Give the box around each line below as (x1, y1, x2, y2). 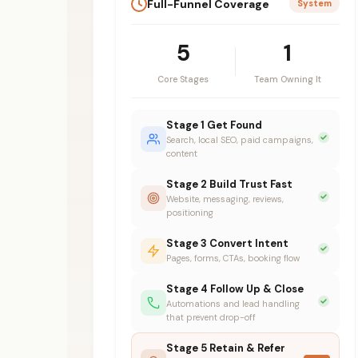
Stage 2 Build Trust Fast (166, 177, 292, 192)
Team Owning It (254, 74, 322, 86)
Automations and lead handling (166, 298, 300, 310)
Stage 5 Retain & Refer (166, 341, 285, 356)
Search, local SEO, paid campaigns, (166, 134, 313, 146)
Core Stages (157, 74, 209, 86)
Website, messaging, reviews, (166, 193, 284, 205)
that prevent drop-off (166, 312, 256, 324)
